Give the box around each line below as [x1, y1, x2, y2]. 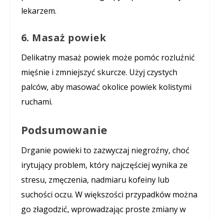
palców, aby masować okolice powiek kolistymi [21, 82, 192, 93]
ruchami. [21, 96, 53, 108]
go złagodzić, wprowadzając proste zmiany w [21, 204, 186, 215]
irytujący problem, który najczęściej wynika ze [21, 160, 188, 170]
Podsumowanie [21, 122, 108, 137]
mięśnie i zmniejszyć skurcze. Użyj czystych [21, 67, 177, 78]
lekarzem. [21, 5, 56, 16]
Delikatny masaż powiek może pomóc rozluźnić [21, 52, 195, 63]
